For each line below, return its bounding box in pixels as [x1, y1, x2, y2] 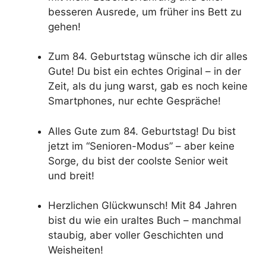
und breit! [48, 169, 94, 182]
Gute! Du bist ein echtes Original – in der [48, 65, 241, 78]
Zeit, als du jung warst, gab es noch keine [48, 80, 248, 93]
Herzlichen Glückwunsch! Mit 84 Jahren [48, 199, 237, 212]
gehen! [48, 20, 81, 33]
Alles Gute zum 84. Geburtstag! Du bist [48, 125, 236, 137]
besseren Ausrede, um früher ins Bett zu [48, 5, 242, 18]
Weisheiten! [48, 244, 103, 256]
